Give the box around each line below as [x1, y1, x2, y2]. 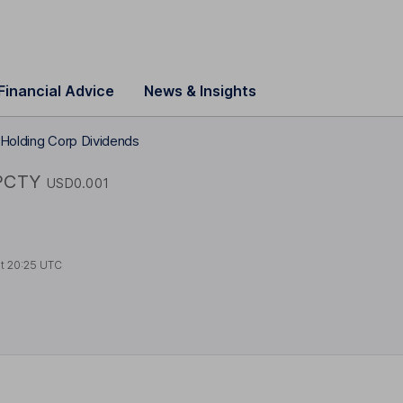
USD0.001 [47, 175, 110, 191]
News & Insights [144, 82, 256, 100]
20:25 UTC [7, 257, 63, 272]
